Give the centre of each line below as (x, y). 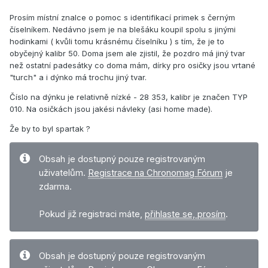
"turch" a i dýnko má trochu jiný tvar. (78, 77)
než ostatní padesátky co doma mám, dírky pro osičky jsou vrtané (133, 66)
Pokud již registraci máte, (92, 214)
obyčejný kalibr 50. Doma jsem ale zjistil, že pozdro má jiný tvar (127, 54)
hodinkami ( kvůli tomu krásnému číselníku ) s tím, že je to (117, 42)
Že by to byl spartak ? (50, 129)
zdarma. (55, 187)
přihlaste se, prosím (185, 214)
